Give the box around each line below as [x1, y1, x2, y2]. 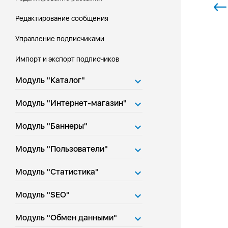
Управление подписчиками [15, 35, 104, 43]
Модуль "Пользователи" [15, 144, 108, 154]
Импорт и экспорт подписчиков [15, 55, 119, 63]
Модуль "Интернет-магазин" [15, 98, 127, 108]
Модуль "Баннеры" [15, 121, 88, 131]
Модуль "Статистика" [15, 167, 99, 177]
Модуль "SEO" [15, 190, 70, 199]
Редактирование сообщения [15, 14, 108, 22]
